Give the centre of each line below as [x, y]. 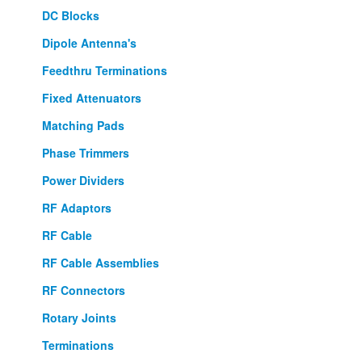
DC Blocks [71, 15]
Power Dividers [83, 180]
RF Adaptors [77, 208]
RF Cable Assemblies [101, 263]
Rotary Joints [79, 318]
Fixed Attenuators [92, 98]
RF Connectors [84, 290]
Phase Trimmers [86, 153]
